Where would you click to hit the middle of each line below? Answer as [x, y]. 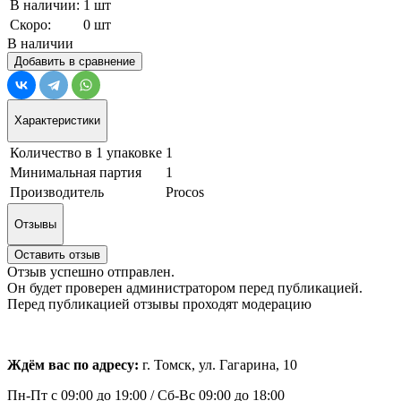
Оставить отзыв [57, 255]
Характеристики [57, 121]
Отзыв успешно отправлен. [91, 272]
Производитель [57, 192]
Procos [185, 192]
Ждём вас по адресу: [75, 365]
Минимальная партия [76, 172]
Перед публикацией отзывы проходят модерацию [159, 304]
